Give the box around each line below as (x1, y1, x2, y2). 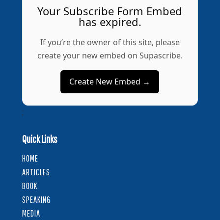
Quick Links (22, 133, 57, 145)
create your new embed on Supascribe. (37, 50, 183, 61)
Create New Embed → (69, 76, 151, 87)
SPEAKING (22, 194, 51, 205)
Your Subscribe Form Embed (37, 3, 183, 18)
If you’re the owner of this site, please (40, 37, 180, 48)
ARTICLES (22, 167, 50, 177)
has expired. (78, 14, 141, 29)
